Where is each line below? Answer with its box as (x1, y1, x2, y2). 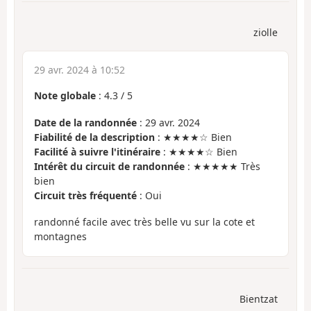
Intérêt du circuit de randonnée (34, 159, 185, 173)
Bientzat (239, 292, 278, 305)
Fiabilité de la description (34, 130, 155, 144)
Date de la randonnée (34, 115, 137, 129)
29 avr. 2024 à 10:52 (34, 63, 125, 77)
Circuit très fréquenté (34, 188, 137, 202)
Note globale (34, 89, 96, 103)
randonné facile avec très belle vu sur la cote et (34, 215, 255, 229)
